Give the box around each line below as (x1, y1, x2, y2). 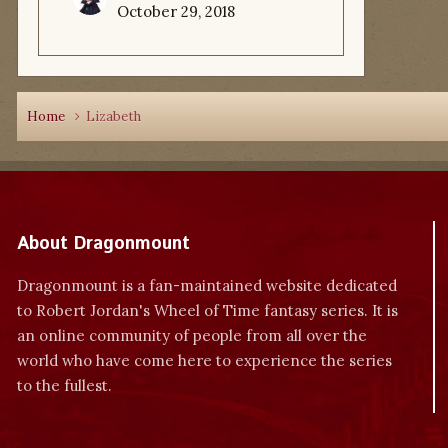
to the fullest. (17, 376, 112, 395)
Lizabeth (86, 108, 141, 125)
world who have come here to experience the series (17, 351, 392, 370)
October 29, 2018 (117, 2, 235, 21)
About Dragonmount (17, 231, 190, 257)
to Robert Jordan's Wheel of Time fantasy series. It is (17, 301, 398, 320)
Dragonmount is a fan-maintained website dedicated (17, 276, 397, 295)
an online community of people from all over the (17, 326, 367, 345)
